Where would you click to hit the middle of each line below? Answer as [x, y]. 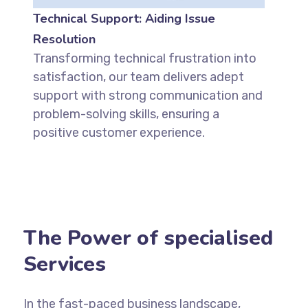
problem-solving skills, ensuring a [126, 114]
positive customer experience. [119, 132]
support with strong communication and [147, 95]
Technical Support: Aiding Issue [124, 18]
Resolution [64, 39]
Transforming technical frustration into [144, 58]
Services [64, 264]
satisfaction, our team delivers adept [138, 77]
